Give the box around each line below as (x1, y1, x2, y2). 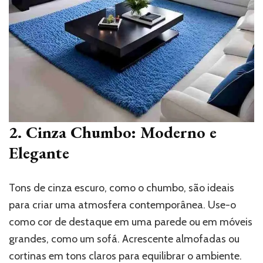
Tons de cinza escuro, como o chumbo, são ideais (9, 181, 234, 195)
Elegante (9, 142, 69, 164)
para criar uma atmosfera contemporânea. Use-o (9, 198, 236, 212)
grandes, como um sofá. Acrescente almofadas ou (9, 232, 240, 246)
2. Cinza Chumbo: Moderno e (9, 122, 217, 143)
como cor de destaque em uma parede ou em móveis (9, 215, 252, 229)
